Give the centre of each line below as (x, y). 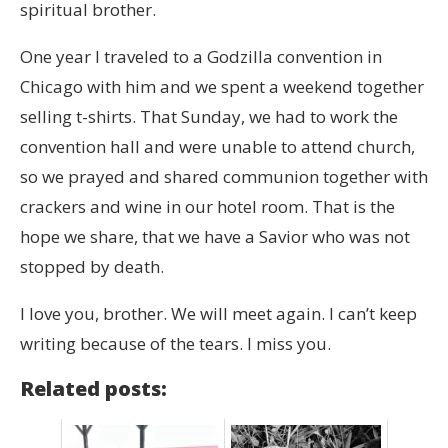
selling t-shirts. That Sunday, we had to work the (209, 116)
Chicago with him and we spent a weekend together (222, 86)
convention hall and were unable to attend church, (217, 146)
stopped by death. (92, 266)
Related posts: (93, 388)
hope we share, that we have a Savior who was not (215, 236)
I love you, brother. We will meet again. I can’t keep (218, 313)
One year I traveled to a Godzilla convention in (201, 56)
